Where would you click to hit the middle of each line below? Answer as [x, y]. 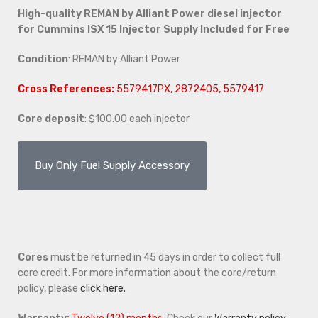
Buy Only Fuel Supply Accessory [112, 166]
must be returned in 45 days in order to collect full [164, 258]
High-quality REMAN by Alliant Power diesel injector [150, 14]
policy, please [49, 289]
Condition [43, 60]
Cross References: [67, 89]
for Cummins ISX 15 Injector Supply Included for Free [154, 30]
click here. [103, 289]
